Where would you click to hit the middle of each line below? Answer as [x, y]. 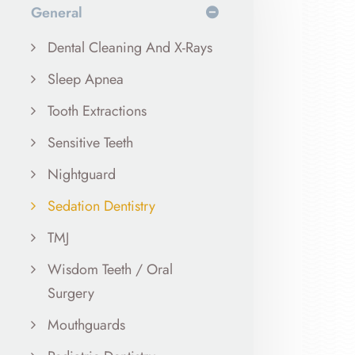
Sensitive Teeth [90, 142]
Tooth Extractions [97, 111]
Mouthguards [86, 324]
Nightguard [81, 174]
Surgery [71, 293]
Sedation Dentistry [101, 206]
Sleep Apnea [85, 79]
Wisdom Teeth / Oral [110, 269]
